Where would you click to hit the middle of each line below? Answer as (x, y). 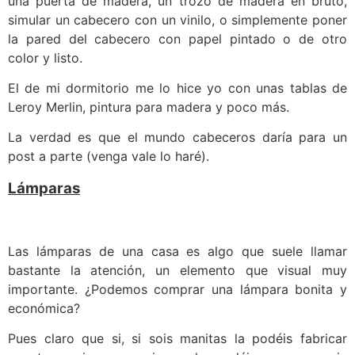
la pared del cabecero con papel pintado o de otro (177, 38)
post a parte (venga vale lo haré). (109, 157)
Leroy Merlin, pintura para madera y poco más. (149, 107)
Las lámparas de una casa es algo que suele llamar (177, 251)
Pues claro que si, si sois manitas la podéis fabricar (177, 339)
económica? (44, 308)
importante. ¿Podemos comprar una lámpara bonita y (177, 289)
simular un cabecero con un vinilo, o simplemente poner (177, 19)
